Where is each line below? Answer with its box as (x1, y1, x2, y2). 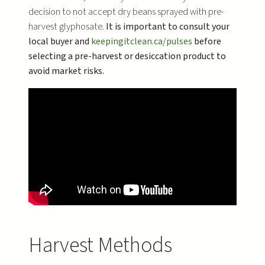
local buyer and (28, 34, 91, 48)
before (192, 34, 221, 48)
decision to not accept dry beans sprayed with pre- (28, 5, 224, 18)
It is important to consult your (106, 20, 230, 33)
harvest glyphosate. (28, 20, 106, 33)
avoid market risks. (28, 64, 104, 77)
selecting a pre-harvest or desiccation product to (28, 49, 226, 63)
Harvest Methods (28, 230, 172, 260)
